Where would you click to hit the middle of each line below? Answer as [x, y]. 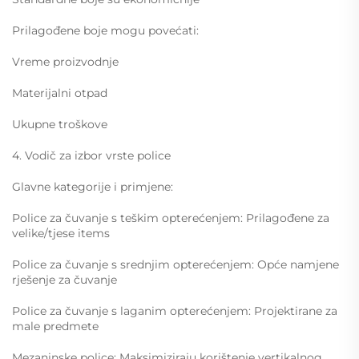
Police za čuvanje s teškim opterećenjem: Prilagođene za [171, 218]
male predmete [55, 326]
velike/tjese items [61, 233]
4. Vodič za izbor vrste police [91, 155]
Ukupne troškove [60, 124]
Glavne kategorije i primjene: [93, 187]
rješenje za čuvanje [65, 280]
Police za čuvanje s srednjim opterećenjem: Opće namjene [175, 264]
